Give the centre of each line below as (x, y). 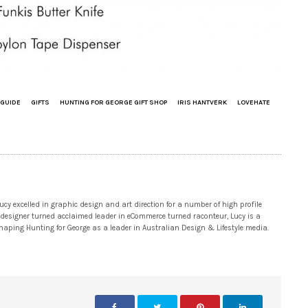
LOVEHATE (254, 102)
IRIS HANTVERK (202, 102)
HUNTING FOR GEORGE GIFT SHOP (113, 102)
